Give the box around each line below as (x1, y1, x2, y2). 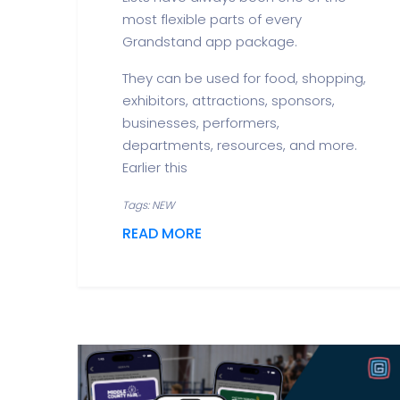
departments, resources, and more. (122, 136, 357, 154)
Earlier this (122, 158, 187, 177)
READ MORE (122, 223, 202, 244)
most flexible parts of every (122, 10, 302, 29)
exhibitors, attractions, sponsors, (122, 91, 335, 110)
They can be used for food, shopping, (122, 69, 366, 87)
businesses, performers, (122, 113, 279, 132)
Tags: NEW (122, 197, 174, 212)
